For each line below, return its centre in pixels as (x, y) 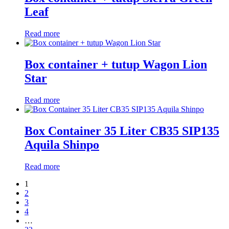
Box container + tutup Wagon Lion (116, 65)
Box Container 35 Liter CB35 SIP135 (122, 131)
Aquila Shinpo (62, 145)
